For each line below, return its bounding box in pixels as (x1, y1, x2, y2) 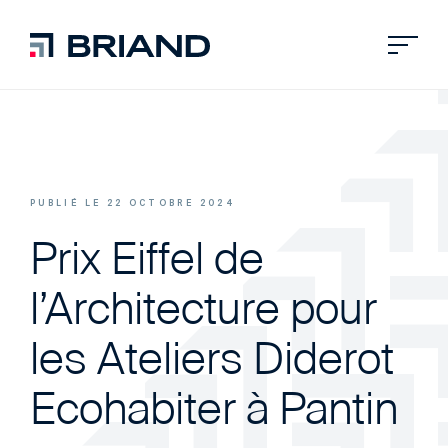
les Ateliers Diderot (30, 341, 394, 385)
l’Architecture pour (30, 291, 377, 335)
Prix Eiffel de (30, 241, 264, 285)
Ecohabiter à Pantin (30, 391, 398, 435)
